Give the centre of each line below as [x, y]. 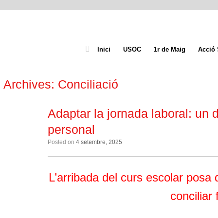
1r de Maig [170, 49]
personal [72, 129]
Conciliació [88, 84]
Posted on [64, 142]
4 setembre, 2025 [99, 142]
